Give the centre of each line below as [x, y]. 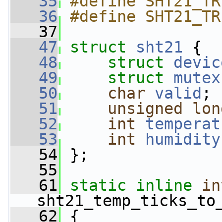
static [98, 185]
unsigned [145, 109]
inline [164, 185]
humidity [183, 139]
